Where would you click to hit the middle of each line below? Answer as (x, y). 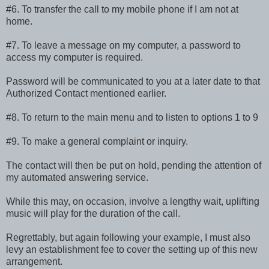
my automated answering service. (77, 177)
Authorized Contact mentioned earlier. (86, 93)
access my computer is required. (74, 57)
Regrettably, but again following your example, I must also (128, 237)
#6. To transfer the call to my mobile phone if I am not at (122, 9)
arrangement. (34, 261)
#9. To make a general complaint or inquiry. (97, 141)
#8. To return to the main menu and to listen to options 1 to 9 (132, 117)
